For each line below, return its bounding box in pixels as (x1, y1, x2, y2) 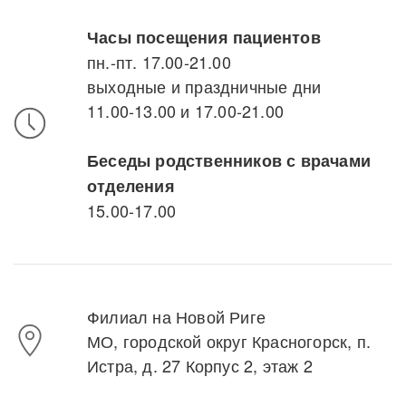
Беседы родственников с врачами (87, 148, 371, 172)
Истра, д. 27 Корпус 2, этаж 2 (87, 353, 313, 377)
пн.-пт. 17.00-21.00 (87, 49, 231, 73)
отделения (87, 173, 175, 198)
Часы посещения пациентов (87, 24, 321, 49)
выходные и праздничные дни (87, 73, 322, 98)
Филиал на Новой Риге (87, 304, 266, 328)
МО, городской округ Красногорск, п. (87, 328, 372, 353)
